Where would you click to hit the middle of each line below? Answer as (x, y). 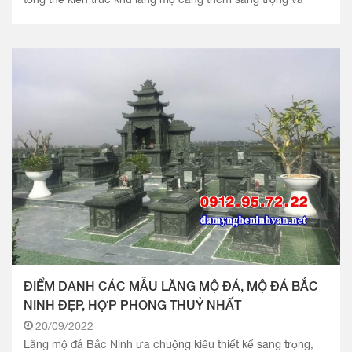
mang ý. (44, 15)
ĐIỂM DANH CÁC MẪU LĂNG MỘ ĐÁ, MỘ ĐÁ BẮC (171, 285)
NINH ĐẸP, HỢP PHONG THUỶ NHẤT (132, 304)
